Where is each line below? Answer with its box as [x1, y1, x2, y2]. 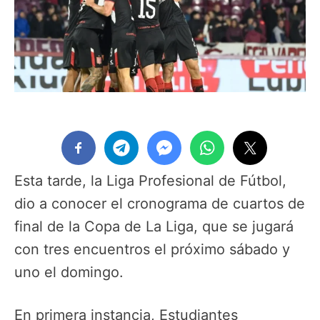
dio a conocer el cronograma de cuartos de [14, 194, 305, 212]
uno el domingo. [14, 263, 124, 281]
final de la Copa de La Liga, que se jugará [14, 217, 294, 235]
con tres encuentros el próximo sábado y [14, 240, 290, 258]
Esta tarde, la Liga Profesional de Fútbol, [14, 171, 286, 189]
